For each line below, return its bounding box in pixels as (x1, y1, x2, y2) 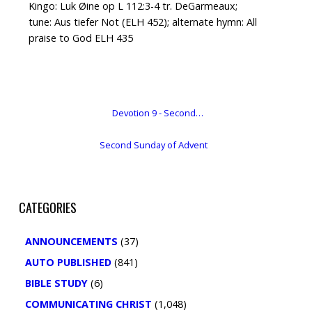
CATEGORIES (18, 198, 77, 217)
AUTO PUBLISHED (24, 256, 111, 269)
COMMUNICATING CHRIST (24, 297, 152, 311)
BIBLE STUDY (24, 276, 88, 290)
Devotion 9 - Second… (111, 107, 203, 119)
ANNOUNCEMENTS (24, 235, 118, 248)
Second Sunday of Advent (99, 139, 208, 151)
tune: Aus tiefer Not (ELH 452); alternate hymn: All (28, 15, 257, 29)
